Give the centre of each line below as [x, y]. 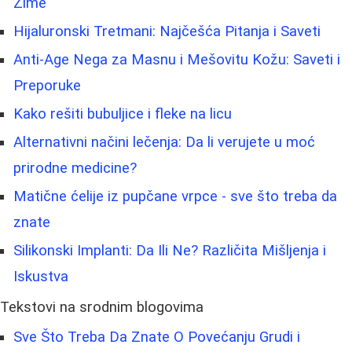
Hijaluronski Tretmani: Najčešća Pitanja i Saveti [167, 31]
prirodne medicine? [75, 168]
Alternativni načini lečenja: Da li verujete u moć [164, 142]
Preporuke [47, 85]
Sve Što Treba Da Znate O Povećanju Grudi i [157, 337]
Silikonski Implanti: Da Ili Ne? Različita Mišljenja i [170, 250]
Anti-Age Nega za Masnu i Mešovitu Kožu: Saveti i [177, 59]
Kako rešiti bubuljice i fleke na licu [123, 114]
